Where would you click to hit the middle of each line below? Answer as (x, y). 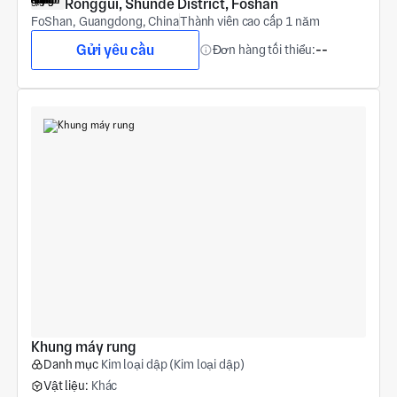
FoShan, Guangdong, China (105, 21)
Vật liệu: (66, 386)
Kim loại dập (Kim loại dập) (172, 365)
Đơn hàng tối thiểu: (264, 50)
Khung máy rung (83, 347)
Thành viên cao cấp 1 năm (250, 21)
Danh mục (70, 365)
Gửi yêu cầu (115, 50)
